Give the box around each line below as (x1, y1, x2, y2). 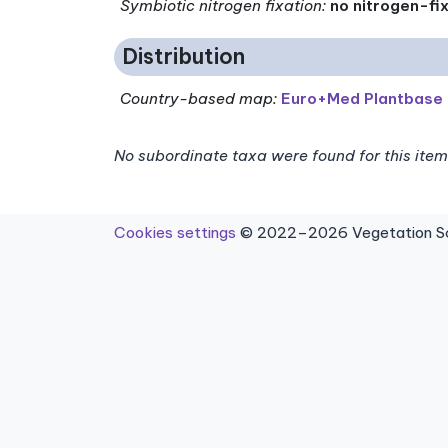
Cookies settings (114, 222, 236, 242)
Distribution (122, 43, 245, 71)
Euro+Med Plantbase (281, 88, 444, 108)
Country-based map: (120, 88, 278, 108)
